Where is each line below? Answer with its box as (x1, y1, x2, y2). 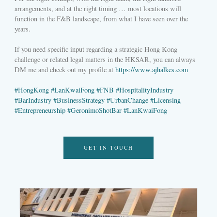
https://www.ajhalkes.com (115, 65, 188, 75)
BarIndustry (18, 95, 51, 105)
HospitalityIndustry (119, 85, 173, 95)
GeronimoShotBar (71, 106, 122, 115)
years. (15, 24, 31, 34)
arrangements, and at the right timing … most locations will (15, 4, 181, 14)
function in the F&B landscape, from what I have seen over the (15, 14, 188, 24)
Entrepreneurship (18, 106, 65, 115)
